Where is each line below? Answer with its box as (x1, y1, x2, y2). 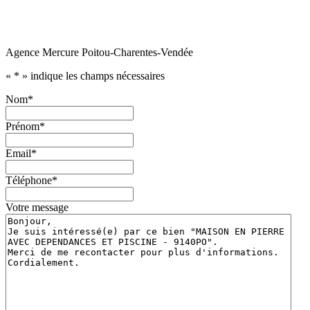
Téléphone (6, 174, 52, 186)
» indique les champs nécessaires (19, 69, 165, 82)
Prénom (6, 120, 39, 132)
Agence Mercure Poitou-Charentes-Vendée (6, 46, 193, 58)
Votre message (6, 201, 69, 213)
